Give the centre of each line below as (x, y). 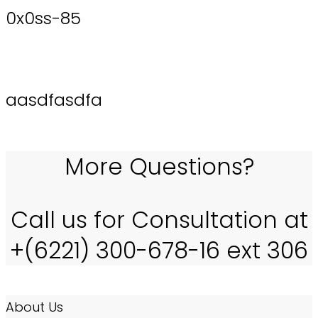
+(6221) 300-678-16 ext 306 (159, 251)
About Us (34, 307)
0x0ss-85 (43, 18)
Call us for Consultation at (159, 220)
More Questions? (159, 167)
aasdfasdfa (54, 100)
